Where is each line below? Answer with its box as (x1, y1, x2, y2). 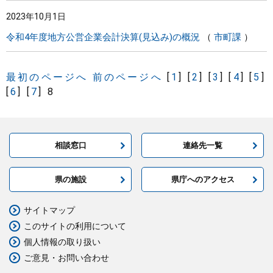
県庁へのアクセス (171, 175, 235, 184)
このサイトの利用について (24, 221, 126, 231)
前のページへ (92, 71, 163, 83)
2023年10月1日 (6, 12, 66, 21)
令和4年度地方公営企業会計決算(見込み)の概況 (6, 32, 200, 43)
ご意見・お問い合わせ (24, 253, 109, 263)
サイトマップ (24, 205, 75, 215)
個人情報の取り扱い (24, 237, 101, 247)
